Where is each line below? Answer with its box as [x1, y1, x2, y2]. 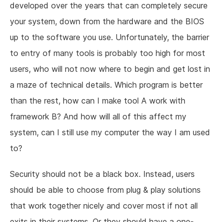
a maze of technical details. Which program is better [10, 80, 203, 90]
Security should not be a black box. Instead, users [10, 169, 195, 179]
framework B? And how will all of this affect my [10, 111, 186, 122]
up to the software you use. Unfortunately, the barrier [10, 32, 209, 43]
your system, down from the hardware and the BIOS [10, 16, 204, 27]
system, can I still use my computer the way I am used [10, 127, 210, 138]
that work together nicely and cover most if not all [10, 201, 198, 211]
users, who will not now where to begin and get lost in [10, 64, 210, 74]
